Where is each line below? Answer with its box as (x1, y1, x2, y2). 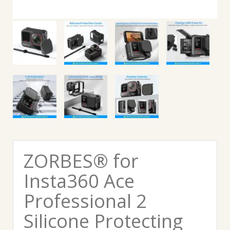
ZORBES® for (24, 148, 139, 174)
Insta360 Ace (24, 168, 135, 194)
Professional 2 (24, 188, 147, 214)
